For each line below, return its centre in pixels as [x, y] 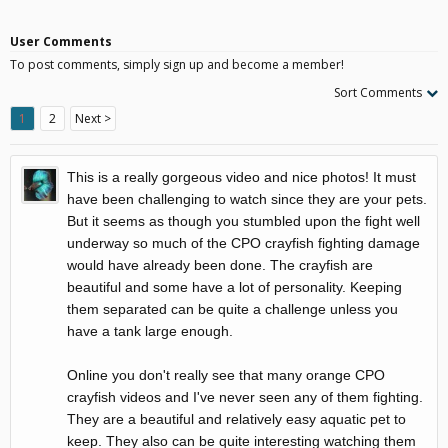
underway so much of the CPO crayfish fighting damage [243, 242]
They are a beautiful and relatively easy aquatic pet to [236, 418]
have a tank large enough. [150, 330]
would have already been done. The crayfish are [220, 264]
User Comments [61, 41]
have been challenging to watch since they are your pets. [247, 198]
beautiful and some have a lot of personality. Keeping [234, 286]
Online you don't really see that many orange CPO [226, 374]
